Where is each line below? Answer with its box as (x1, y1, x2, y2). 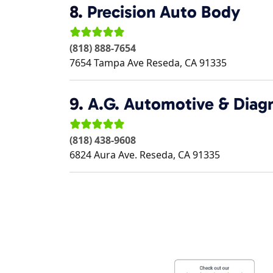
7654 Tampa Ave (69, 56, 144, 69)
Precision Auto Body (87, 2, 240, 22)
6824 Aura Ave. (69, 148, 137, 161)
